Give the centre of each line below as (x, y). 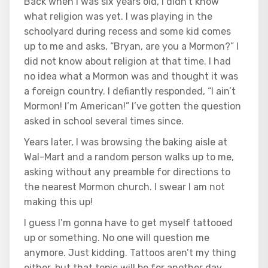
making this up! (58, 202)
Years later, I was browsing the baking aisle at (126, 142)
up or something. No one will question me (117, 238)
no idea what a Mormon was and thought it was (131, 77)
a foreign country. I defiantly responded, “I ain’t (130, 92)
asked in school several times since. (105, 121)
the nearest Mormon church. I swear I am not (124, 187)
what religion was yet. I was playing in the (118, 17)
